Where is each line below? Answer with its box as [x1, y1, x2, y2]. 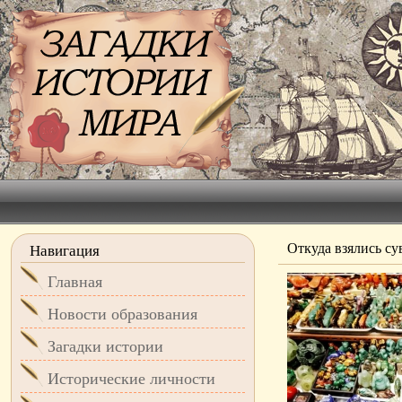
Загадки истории [48, 337, 163, 355]
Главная [48, 273, 102, 291]
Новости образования [48, 305, 197, 323]
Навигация [30, 242, 100, 259]
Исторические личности [48, 370, 215, 388]
